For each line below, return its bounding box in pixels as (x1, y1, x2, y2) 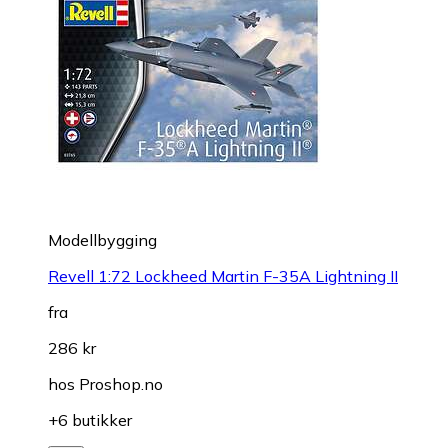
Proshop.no (79, 373, 163, 394)
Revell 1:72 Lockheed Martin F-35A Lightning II (48, 265, 398, 286)
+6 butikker (48, 409, 132, 430)
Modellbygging (48, 229, 157, 250)
